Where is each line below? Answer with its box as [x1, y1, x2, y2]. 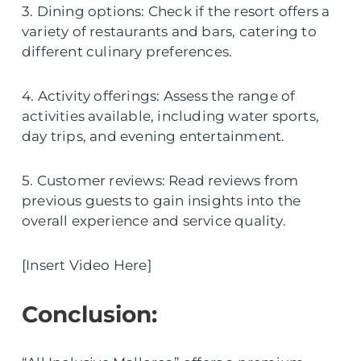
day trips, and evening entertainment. [22, 128, 285, 145]
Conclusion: [22, 301, 157, 329]
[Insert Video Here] [22, 257, 151, 274]
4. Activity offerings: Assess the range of [22, 88, 296, 105]
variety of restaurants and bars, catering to [22, 23, 317, 40]
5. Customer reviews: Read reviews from [22, 172, 299, 189]
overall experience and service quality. [22, 213, 286, 230]
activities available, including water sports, [22, 108, 320, 125]
